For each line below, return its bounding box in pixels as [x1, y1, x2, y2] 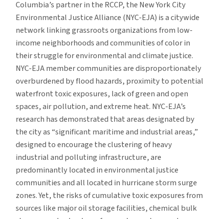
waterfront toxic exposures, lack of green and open [16, 88, 188, 100]
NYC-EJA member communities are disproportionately [16, 63, 201, 75]
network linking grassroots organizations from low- [16, 24, 193, 37]
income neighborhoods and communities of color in [16, 37, 190, 49]
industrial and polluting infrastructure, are [16, 152, 161, 164]
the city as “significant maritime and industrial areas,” [16, 126, 198, 138]
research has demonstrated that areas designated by [16, 113, 195, 126]
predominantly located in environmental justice [16, 164, 178, 176]
